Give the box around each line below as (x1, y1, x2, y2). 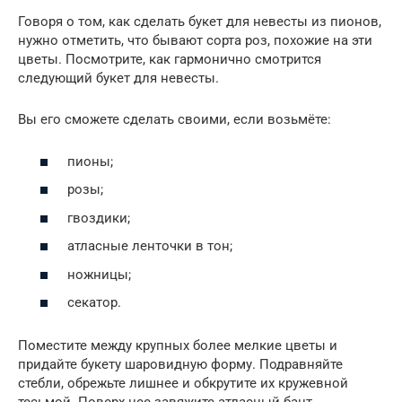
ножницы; (67, 266, 131, 283)
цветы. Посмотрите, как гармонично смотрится (18, 51, 321, 68)
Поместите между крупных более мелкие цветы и (18, 337, 337, 354)
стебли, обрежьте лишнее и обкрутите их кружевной (18, 375, 348, 392)
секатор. (67, 294, 121, 311)
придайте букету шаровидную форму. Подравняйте (18, 356, 343, 373)
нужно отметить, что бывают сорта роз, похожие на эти (18, 32, 372, 49)
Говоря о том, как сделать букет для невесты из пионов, (18, 13, 381, 31)
